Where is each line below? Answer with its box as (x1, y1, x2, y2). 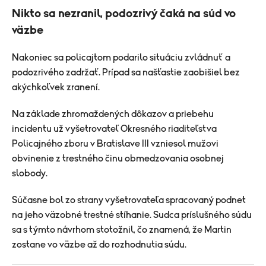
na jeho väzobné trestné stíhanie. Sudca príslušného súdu (12, 210, 252, 220)
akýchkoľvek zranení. (12, 82, 100, 92)
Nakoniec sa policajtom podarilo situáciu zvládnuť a (12, 52, 230, 62)
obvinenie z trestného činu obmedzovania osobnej (12, 153, 224, 163)
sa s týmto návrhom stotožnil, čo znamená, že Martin (12, 224, 232, 235)
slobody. (12, 168, 47, 178)
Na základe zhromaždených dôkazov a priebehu (12, 109, 214, 119)
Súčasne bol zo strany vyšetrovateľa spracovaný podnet (12, 195, 246, 205)
